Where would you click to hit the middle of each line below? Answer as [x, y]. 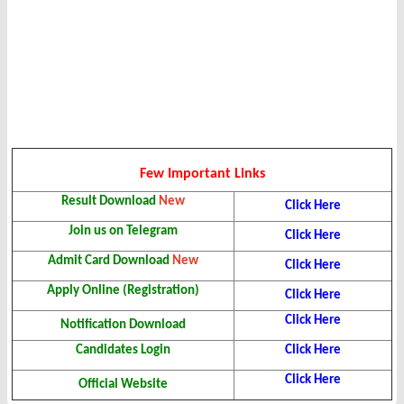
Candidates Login [123, 351]
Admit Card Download [110, 262]
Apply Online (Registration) [123, 291]
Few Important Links [202, 174]
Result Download [110, 202]
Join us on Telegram [123, 232]
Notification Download [123, 326]
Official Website [123, 385]
